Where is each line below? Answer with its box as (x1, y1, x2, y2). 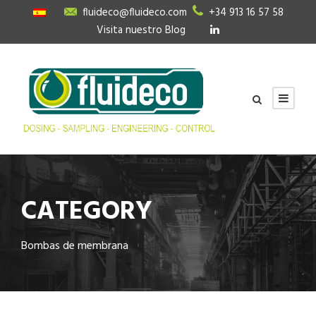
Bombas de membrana (21, 236, 128, 255)
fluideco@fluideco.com (82, 4, 187, 21)
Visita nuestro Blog (97, 22, 186, 39)
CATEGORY (21, 190, 152, 233)
